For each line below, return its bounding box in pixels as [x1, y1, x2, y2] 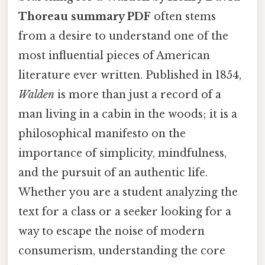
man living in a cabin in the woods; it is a [18, 107, 237, 121]
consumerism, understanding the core [18, 244, 225, 257]
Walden [18, 88, 54, 101]
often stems [151, 9, 216, 23]
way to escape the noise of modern [18, 224, 205, 238]
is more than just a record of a [54, 88, 221, 101]
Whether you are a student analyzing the [18, 185, 238, 199]
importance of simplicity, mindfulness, [18, 146, 227, 160]
